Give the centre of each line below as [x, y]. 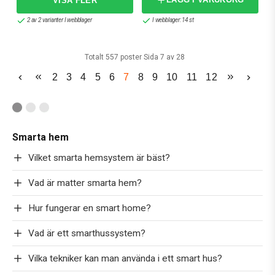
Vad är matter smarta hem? [85, 183]
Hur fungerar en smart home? [90, 208]
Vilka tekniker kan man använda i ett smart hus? [125, 258]
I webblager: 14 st [173, 20]
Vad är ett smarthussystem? [87, 233]
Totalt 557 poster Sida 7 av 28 [134, 57]
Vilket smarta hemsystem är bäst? [99, 157]
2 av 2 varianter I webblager [60, 20]
